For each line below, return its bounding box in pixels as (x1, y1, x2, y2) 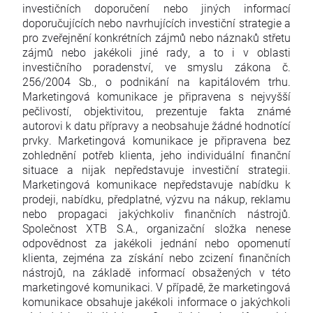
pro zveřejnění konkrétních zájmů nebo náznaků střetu (22, 30, 291, 45)
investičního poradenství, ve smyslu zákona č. (22, 59, 291, 75)
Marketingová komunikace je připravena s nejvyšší (22, 89, 291, 104)
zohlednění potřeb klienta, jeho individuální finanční (22, 147, 291, 163)
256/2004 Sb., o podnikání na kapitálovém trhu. (22, 74, 291, 89)
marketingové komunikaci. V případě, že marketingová (22, 279, 291, 295)
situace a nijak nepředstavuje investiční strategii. (22, 162, 291, 177)
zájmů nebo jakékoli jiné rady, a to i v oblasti (22, 45, 291, 60)
